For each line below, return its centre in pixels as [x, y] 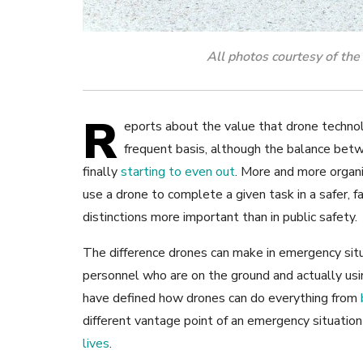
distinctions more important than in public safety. [220, 218]
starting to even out [178, 172]
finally [100, 172]
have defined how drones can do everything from [220, 299]
